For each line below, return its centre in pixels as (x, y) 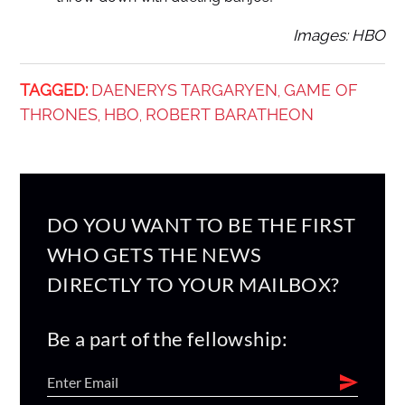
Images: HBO (339, 35)
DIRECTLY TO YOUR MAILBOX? (193, 284)
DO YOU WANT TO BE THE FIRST (201, 224)
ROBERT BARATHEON (229, 114)
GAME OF (320, 89)
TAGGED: (53, 89)
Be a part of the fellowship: (167, 338)
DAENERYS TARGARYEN (184, 89)
